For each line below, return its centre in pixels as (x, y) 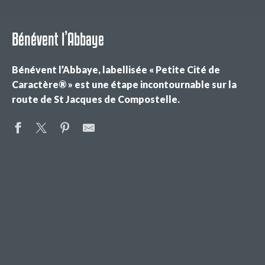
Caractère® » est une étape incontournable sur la (124, 84)
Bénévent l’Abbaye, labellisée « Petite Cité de (116, 70)
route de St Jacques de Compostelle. (96, 99)
